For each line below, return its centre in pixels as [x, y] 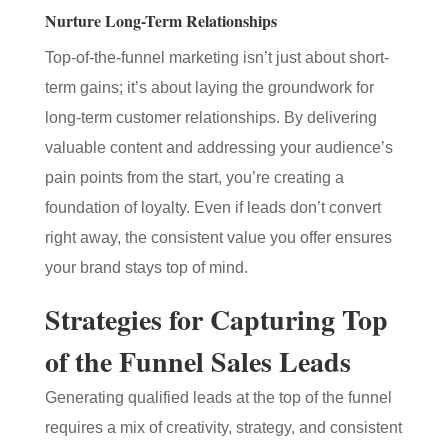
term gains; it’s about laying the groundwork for [209, 87]
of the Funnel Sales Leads [197, 361]
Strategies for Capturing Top [216, 319]
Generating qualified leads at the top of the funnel [218, 397]
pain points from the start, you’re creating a [194, 177]
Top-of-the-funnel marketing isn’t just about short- [216, 57]
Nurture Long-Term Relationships [160, 20]
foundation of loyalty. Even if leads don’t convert [212, 207]
